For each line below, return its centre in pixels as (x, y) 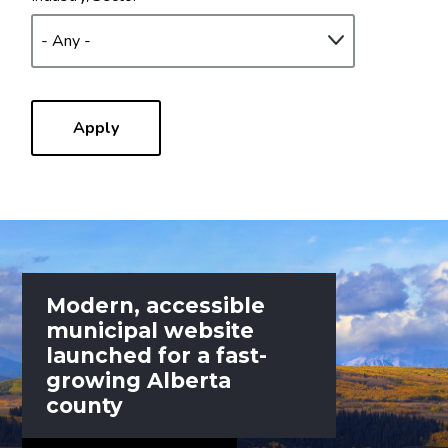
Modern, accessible (156, 305)
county (85, 405)
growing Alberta (139, 380)
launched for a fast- (157, 355)
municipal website (150, 330)
